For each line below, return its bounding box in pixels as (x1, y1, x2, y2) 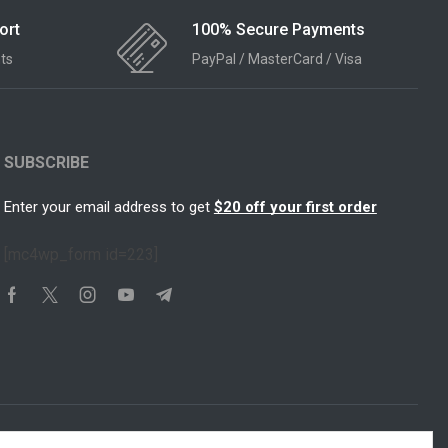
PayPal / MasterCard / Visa (192, 51, 362, 68)
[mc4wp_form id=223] (3, 244, 158, 264)
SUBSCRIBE (3, 152, 89, 172)
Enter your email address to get (3, 197, 214, 216)
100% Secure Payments (192, 19, 365, 39)
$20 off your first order (213, 197, 377, 216)
